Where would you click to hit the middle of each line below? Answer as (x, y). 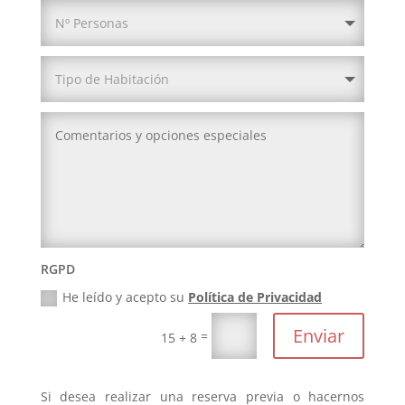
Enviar (319, 335)
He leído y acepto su (126, 297)
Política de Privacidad (255, 297)
